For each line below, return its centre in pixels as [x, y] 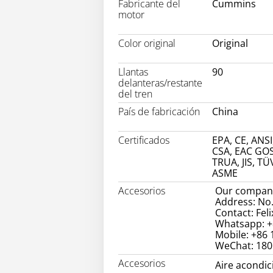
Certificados [144, 140]
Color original [147, 44]
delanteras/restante [160, 83]
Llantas [133, 72]
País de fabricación [159, 112]
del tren [135, 94]
